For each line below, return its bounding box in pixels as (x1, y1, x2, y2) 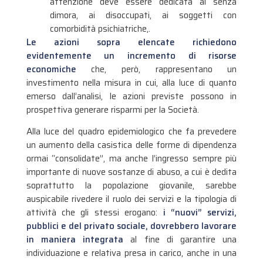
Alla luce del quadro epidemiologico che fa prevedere (26, 124, 237, 139)
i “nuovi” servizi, (157, 205, 237, 220)
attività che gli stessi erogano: (26, 205, 158, 220)
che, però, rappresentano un (76, 62, 237, 76)
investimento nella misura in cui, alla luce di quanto (26, 75, 237, 90)
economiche (26, 62, 76, 76)
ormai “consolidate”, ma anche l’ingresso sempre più (26, 151, 237, 166)
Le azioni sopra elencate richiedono (26, 35, 237, 49)
